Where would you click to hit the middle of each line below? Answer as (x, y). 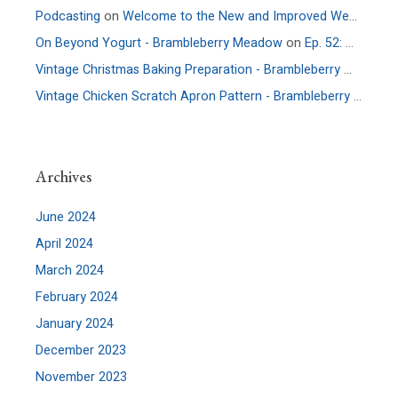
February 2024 (77, 297)
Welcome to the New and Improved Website (236, 16)
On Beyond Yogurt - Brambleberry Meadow (159, 43)
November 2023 (82, 377)
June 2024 (66, 217)
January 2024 (75, 323)
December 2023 (81, 350)
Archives (64, 176)
